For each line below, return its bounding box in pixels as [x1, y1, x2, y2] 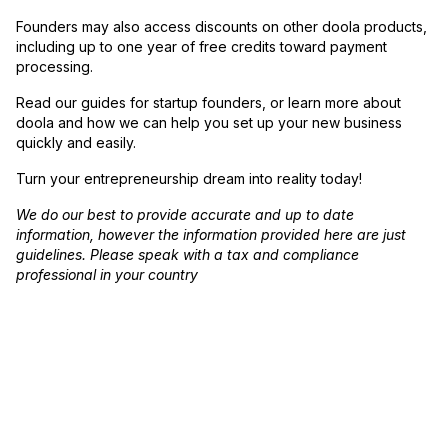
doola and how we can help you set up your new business [16, 114, 402, 132]
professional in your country [16, 266, 198, 284]
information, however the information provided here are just [16, 226, 406, 244]
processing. [16, 58, 93, 76]
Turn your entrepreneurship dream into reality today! [16, 170, 362, 188]
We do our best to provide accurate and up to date [16, 206, 354, 224]
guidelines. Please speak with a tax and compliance [16, 246, 359, 264]
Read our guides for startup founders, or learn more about [16, 94, 401, 112]
